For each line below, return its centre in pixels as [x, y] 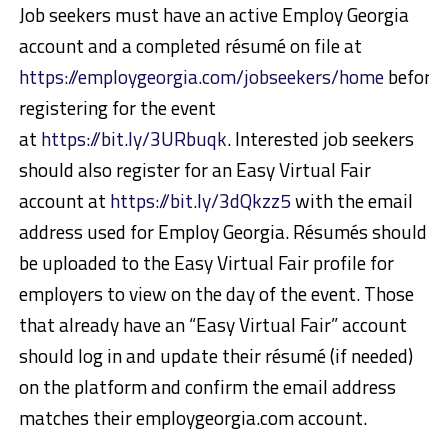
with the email [351, 201]
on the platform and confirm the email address [207, 387]
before [411, 77]
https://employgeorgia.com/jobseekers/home [201, 77]
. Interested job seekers [320, 139]
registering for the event [117, 108]
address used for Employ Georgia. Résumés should [222, 232]
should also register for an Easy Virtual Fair [194, 170]
